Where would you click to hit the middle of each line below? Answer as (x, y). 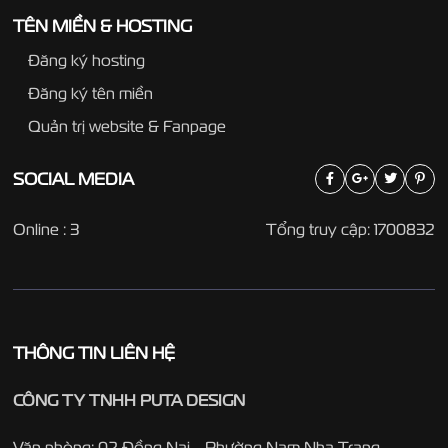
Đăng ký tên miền (90, 92)
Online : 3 (45, 228)
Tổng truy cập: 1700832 (351, 228)
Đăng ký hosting (86, 59)
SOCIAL (43, 178)
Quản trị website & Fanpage (126, 125)
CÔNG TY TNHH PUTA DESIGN (128, 399)
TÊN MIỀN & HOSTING (102, 25)
